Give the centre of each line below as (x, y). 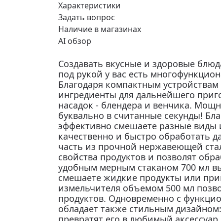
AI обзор (75, 41)
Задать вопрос (87, 17)
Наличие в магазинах (100, 29)
